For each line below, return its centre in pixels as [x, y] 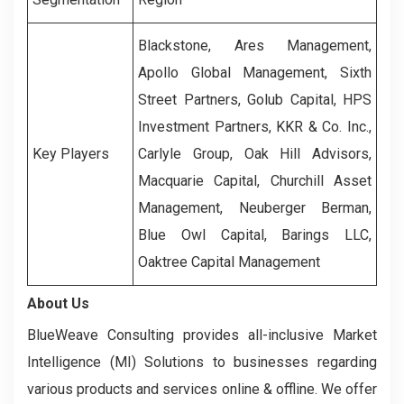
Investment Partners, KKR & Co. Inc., [255, 127]
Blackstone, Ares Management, [255, 46]
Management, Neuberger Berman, [255, 208]
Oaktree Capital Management [229, 262]
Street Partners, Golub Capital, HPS [255, 100]
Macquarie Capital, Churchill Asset [255, 181]
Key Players [71, 154]
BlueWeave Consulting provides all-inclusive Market [202, 335]
